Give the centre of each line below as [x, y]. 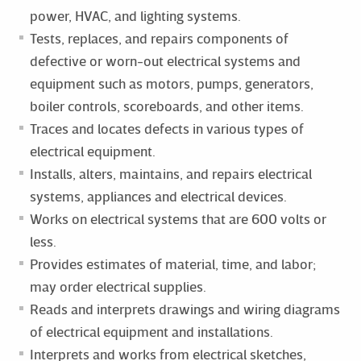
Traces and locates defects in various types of [166, 128]
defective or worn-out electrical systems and [165, 60]
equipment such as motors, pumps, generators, [171, 83]
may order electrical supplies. [118, 286]
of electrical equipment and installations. [151, 331]
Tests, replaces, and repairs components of [159, 38]
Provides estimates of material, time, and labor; [172, 263]
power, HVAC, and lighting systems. [135, 15]
